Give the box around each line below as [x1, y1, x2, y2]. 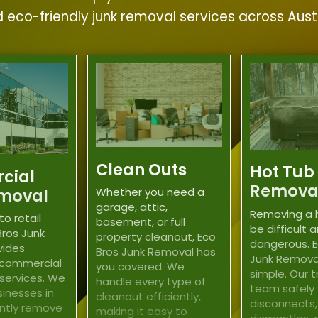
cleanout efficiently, [96, 289, 201, 305]
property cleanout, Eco [96, 229, 216, 245]
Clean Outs [96, 158, 187, 181]
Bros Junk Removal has [96, 244, 216, 260]
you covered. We [96, 259, 185, 275]
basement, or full [96, 214, 185, 230]
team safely [250, 280, 315, 296]
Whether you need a [96, 185, 204, 200]
